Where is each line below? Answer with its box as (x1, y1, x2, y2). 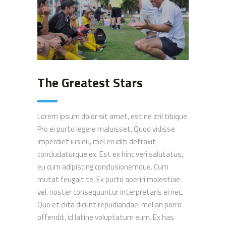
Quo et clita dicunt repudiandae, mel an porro (37, 198, 182, 210)
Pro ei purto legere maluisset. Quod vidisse (37, 123, 175, 135)
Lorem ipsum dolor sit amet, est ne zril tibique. (37, 110, 189, 122)
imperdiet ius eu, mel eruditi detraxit (37, 135, 156, 147)
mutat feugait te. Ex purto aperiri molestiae (37, 173, 180, 185)
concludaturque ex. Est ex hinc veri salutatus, (37, 148, 183, 160)
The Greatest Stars (37, 73, 143, 92)
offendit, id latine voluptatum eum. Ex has (37, 211, 174, 223)
